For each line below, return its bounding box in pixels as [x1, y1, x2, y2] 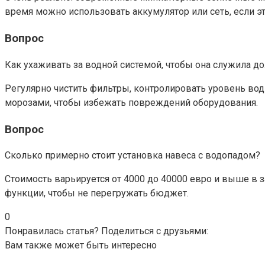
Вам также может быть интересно [5, 240, 157, 251]
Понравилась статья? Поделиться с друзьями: [5, 225, 208, 237]
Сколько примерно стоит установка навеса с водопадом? [5, 150, 260, 161]
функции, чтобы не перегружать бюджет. [5, 188, 189, 199]
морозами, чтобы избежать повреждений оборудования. [5, 96, 258, 108]
